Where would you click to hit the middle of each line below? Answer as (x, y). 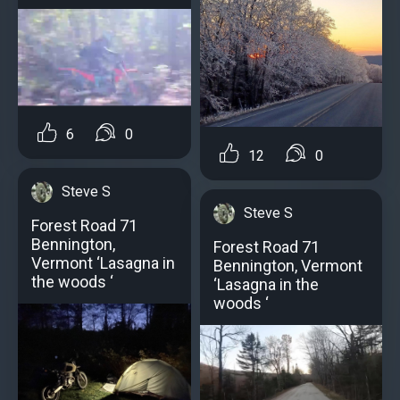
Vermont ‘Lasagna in (103, 263)
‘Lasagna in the (266, 284)
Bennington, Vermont (288, 265)
